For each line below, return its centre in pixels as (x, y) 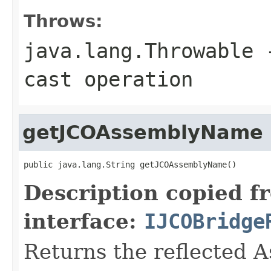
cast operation (108, 79)
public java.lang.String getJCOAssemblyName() (130, 164)
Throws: (63, 21)
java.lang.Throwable (139, 51)
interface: (84, 221)
